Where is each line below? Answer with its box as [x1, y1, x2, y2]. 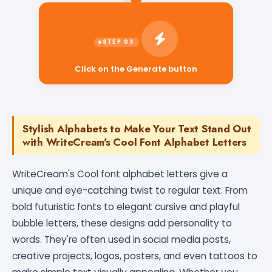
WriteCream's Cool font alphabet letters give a [12, 167, 228, 180]
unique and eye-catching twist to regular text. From [12, 183, 248, 197]
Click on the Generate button [75, 63, 197, 75]
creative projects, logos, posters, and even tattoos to [12, 249, 257, 262]
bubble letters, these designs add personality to [12, 216, 232, 229]
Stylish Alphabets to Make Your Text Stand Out [22, 121, 251, 136]
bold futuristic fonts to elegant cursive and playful [12, 200, 240, 213]
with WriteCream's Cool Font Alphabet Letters [22, 134, 246, 149]
